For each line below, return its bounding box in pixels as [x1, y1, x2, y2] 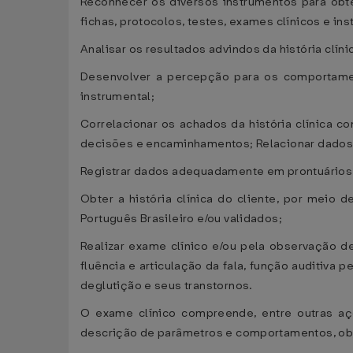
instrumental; [80, 89, 155, 104]
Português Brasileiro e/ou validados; [80, 211, 283, 226]
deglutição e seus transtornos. [80, 278, 253, 293]
